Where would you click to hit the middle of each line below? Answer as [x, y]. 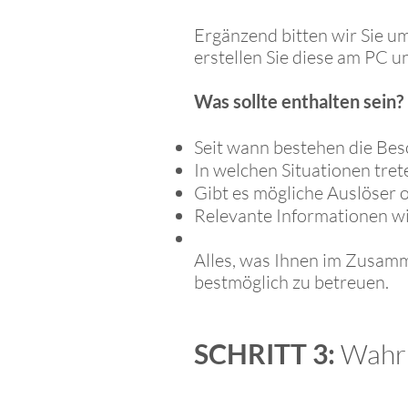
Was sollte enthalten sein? [299, 101]
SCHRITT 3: [267, 353]
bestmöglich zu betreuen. [291, 282]
